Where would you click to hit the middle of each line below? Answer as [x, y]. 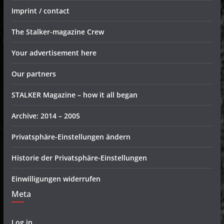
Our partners [33, 74]
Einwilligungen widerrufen [56, 179]
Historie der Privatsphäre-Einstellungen [79, 158]
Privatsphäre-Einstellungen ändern [71, 137]
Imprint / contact [40, 11]
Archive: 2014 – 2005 [45, 116]
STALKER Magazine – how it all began [74, 95]
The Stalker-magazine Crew [57, 32]
